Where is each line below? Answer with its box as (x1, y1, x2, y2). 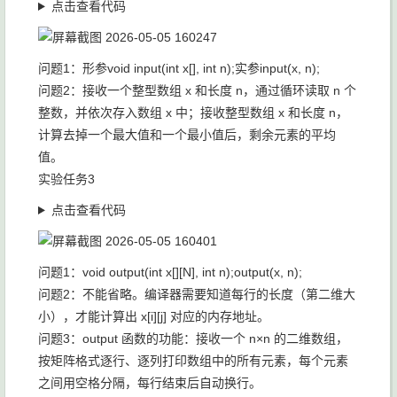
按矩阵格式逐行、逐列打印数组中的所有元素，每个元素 (38, 354, 348, 368)
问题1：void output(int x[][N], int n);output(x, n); (38, 265, 302, 279)
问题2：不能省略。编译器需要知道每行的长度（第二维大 (38, 287, 355, 301)
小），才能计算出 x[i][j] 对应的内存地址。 (38, 309, 269, 323)
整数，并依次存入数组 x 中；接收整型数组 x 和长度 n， (38, 105, 348, 120)
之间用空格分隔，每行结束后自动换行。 (38, 376, 261, 390)
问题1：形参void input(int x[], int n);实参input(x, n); (38, 61, 320, 75)
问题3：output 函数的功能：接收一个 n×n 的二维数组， (38, 331, 348, 346)
